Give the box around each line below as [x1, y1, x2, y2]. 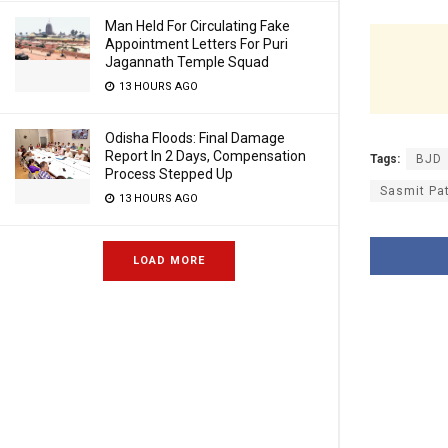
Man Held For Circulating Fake [105, 18, 290, 34]
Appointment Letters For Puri [105, 36, 288, 52]
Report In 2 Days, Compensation [105, 148, 306, 164]
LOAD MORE [133, 254, 205, 267]
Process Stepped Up [105, 166, 233, 182]
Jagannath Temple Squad [105, 54, 269, 70]
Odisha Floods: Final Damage [105, 130, 285, 146]
